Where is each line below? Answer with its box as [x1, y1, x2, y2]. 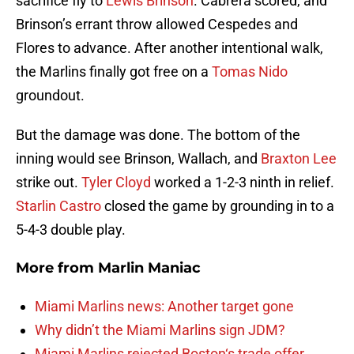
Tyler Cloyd [81, 174, 151, 191]
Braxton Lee [261, 150, 337, 168]
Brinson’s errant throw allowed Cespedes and [16, 16, 298, 33]
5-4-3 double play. [16, 221, 126, 239]
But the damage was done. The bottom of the [16, 126, 300, 144]
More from [16, 259, 98, 277]
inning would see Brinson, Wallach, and [16, 150, 261, 168]
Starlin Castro [16, 198, 101, 215]
